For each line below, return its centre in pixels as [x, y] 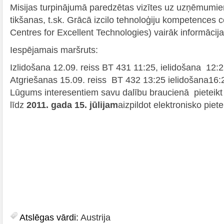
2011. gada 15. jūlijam [72, 105]
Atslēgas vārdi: [50, 217]
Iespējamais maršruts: [54, 50]
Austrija [95, 217]
